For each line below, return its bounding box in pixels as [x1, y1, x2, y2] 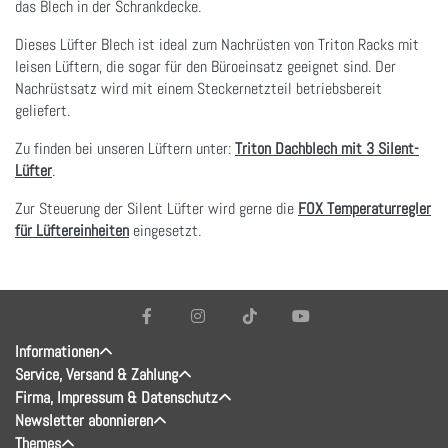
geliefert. [15, 99, 70, 121]
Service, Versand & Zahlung [15, 363, 178, 385]
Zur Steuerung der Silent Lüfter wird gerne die [15, 197, 298, 219]
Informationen [15, 340, 99, 362]
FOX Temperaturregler [298, 197, 431, 219]
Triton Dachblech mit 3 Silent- [235, 137, 419, 159]
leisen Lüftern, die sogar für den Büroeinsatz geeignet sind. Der [15, 55, 396, 77]
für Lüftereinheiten [15, 219, 129, 241]
